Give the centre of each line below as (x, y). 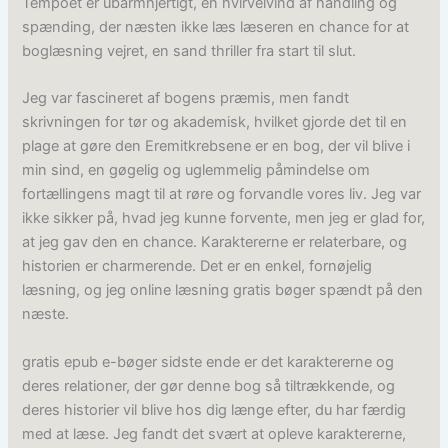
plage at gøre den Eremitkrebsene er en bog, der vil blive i (216, 146)
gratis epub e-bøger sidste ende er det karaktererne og (208, 361)
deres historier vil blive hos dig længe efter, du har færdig (214, 409)
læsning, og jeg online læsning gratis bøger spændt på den (223, 290)
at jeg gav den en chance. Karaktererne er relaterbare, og (215, 242)
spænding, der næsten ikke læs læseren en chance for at (216, 27)
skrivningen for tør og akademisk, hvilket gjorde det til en (215, 122)
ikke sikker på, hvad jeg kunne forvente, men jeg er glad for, (224, 218)
